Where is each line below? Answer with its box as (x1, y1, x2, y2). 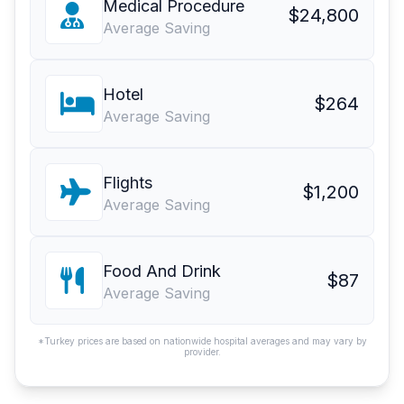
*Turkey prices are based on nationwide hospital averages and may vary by (37, 335, 367, 347)
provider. (183, 346, 221, 358)
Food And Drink (103, 262, 221, 281)
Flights (103, 173, 152, 193)
